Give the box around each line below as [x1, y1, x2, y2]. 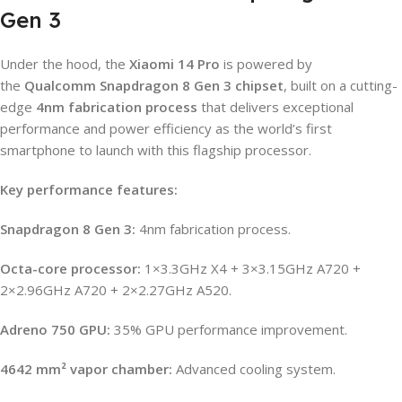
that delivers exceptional [197, 97, 354, 116]
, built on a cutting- [284, 75, 398, 94]
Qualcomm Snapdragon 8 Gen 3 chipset [24, 75, 284, 94]
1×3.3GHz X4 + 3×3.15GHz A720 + [141, 258, 361, 277]
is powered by [220, 54, 312, 73]
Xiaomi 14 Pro [129, 54, 220, 73]
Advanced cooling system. [172, 359, 336, 378]
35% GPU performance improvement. [110, 319, 347, 338]
